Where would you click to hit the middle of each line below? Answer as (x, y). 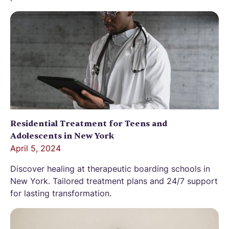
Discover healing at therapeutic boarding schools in (110, 168)
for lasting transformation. (61, 193)
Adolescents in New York (62, 136)
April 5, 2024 (36, 148)
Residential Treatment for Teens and (89, 123)
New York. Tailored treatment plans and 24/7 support (114, 181)
